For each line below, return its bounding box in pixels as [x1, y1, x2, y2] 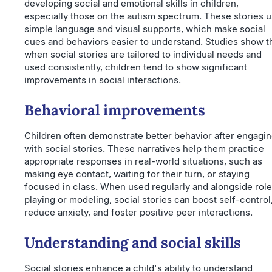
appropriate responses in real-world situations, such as [24, 155, 262, 167]
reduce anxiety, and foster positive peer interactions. [24, 206, 253, 218]
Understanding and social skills [24, 233, 241, 252]
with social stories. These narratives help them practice [24, 142, 264, 154]
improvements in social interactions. [24, 73, 181, 86]
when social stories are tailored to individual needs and [24, 48, 262, 60]
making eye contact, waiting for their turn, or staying [24, 168, 250, 180]
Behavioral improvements [24, 100, 205, 120]
